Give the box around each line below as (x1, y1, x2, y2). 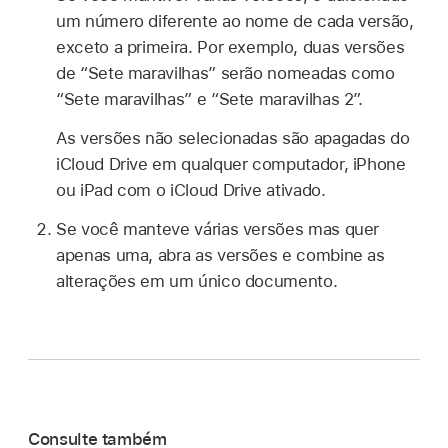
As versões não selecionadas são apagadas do (56, 128, 410, 148)
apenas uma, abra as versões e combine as (56, 244, 385, 265)
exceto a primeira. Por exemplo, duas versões (56, 37, 405, 58)
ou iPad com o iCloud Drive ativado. (56, 180, 326, 200)
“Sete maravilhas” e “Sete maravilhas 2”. (56, 89, 363, 110)
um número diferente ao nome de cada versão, (56, 11, 414, 32)
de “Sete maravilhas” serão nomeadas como (56, 63, 395, 84)
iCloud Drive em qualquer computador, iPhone (56, 154, 406, 174)
